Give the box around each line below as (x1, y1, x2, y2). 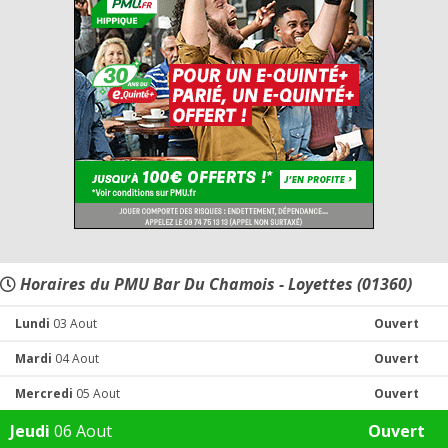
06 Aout (50, 420, 112, 442)
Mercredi (15, 385, 73, 402)
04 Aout (52, 350, 99, 367)
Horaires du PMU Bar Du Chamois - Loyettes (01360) (16, 273, 412, 295)
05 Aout (73, 385, 120, 402)
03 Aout (50, 315, 97, 332)
